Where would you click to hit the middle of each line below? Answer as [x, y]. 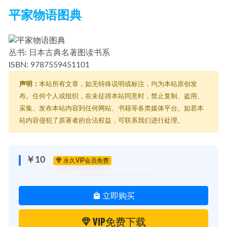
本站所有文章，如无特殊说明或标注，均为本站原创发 [118, 84]
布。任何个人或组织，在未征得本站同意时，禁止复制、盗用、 [111, 97]
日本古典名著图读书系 [68, 53]
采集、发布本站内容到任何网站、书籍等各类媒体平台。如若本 [111, 109]
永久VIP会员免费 [85, 160]
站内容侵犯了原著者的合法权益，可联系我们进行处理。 [102, 121]
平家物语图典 [45, 16]
